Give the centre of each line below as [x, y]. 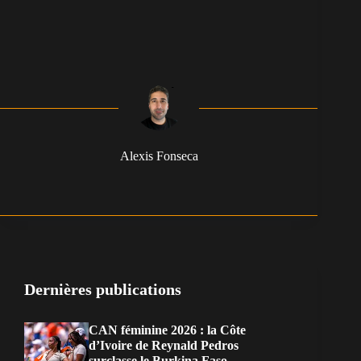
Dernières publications [103, 290]
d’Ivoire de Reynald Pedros [164, 346]
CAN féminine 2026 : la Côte [167, 330]
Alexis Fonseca [159, 156]
